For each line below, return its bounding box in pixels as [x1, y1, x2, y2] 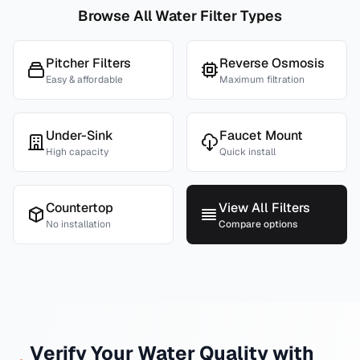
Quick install [219, 145, 276, 158]
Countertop [46, 199, 113, 216]
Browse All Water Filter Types [78, 6, 282, 25]
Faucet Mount [219, 127, 303, 144]
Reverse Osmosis [219, 55, 325, 72]
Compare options [219, 218, 297, 231]
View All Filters [219, 199, 310, 216]
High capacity [46, 145, 108, 158]
